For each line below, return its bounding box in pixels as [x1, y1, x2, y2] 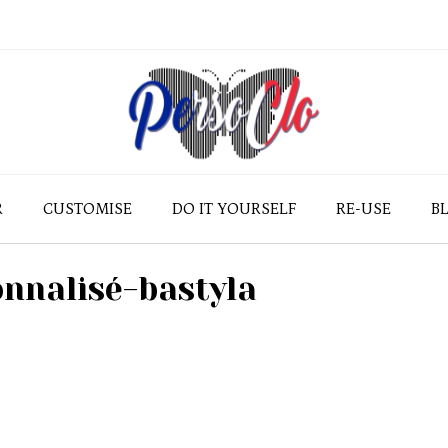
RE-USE [336, 199, 391, 218]
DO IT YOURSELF [172, 199, 296, 218]
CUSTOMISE [43, 199, 132, 218]
